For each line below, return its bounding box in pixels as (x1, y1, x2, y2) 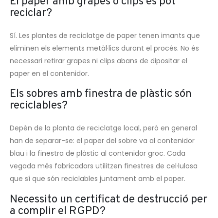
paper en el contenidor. (10, 68, 89, 78)
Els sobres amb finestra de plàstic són (10, 87, 192, 102)
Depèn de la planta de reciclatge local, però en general (10, 123, 197, 133)
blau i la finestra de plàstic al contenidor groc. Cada (10, 148, 185, 159)
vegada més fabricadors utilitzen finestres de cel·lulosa (10, 161, 198, 171)
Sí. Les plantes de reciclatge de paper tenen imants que (10, 30, 200, 40)
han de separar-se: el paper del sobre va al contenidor (10, 136, 195, 146)
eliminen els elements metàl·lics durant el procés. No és (10, 43, 199, 53)
